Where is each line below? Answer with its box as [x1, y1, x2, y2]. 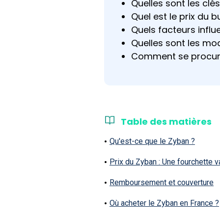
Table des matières [121, 115, 212, 128]
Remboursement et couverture [110, 177, 214, 187]
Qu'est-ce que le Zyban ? [110, 136, 195, 146]
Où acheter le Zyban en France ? [110, 198, 219, 208]
